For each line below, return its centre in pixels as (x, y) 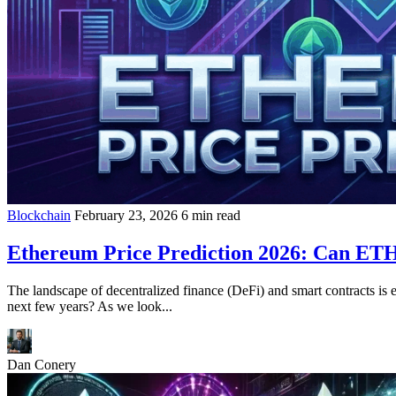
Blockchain (39, 215)
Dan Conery (42, 364)
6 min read (211, 215)
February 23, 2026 (126, 215)
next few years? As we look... (90, 306)
